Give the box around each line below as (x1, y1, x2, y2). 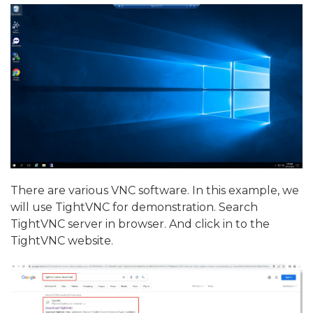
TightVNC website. (10, 234, 113, 248)
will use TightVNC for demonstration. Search (10, 201, 258, 214)
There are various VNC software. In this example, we (10, 184, 299, 198)
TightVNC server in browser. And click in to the (10, 217, 270, 231)
